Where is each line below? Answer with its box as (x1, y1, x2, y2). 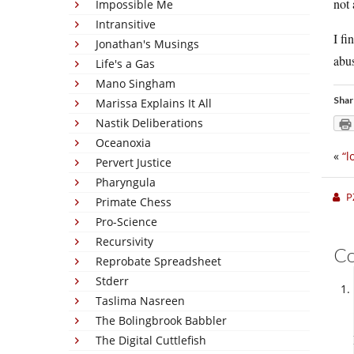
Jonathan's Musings (96, 36, 199, 51)
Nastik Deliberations (96, 115, 203, 130)
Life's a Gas (96, 56, 155, 71)
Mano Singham (96, 76, 175, 91)
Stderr (96, 273, 129, 288)
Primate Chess (96, 194, 171, 209)
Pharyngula (96, 175, 156, 190)
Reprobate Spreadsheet (96, 254, 221, 269)
